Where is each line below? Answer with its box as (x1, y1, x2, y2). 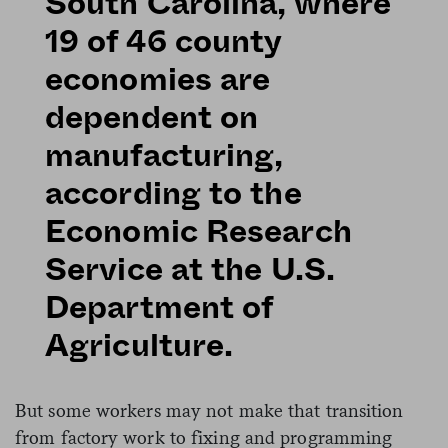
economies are (45, 63, 271, 96)
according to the (45, 177, 302, 210)
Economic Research (45, 215, 352, 248)
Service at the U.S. (45, 253, 335, 286)
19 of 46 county (45, 25, 282, 58)
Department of (45, 291, 273, 324)
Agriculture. (45, 329, 234, 362)
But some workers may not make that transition (15, 399, 404, 421)
